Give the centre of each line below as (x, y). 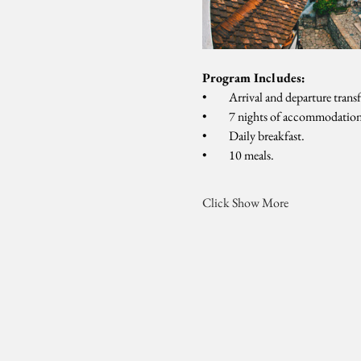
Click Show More (245, 203)
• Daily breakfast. (253, 136)
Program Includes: (253, 78)
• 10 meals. (238, 155)
